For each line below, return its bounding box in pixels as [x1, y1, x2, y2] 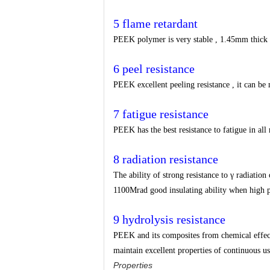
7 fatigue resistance [113, 107, 209, 121]
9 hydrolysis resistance [113, 213, 225, 227]
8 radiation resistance [113, 152, 218, 166]
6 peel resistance [113, 62, 195, 76]
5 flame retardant [113, 17, 198, 31]
